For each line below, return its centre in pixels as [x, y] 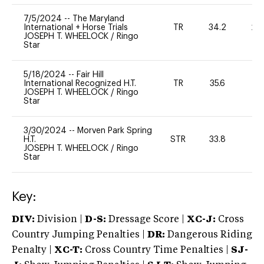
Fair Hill [90, 75]
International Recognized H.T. [80, 83]
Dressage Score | [145, 220]
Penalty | [33, 250]
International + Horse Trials [76, 27]
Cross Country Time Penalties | [158, 250]
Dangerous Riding [209, 235]
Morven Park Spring [115, 131]
